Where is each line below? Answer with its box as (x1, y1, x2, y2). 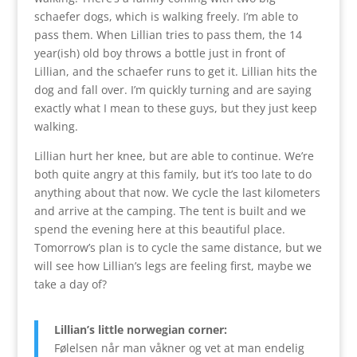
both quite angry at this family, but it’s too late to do (33, 166, 312, 182)
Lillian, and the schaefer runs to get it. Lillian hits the (33, 63, 317, 79)
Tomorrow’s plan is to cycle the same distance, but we (33, 239, 322, 255)
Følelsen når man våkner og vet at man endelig (53, 339, 304, 355)
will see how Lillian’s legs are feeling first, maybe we (33, 257, 312, 273)
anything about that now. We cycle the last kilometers (33, 184, 320, 200)
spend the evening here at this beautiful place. (33, 221, 285, 237)
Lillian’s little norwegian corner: (53, 321, 227, 337)
